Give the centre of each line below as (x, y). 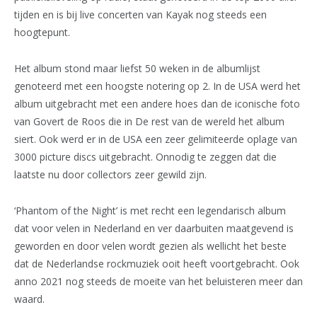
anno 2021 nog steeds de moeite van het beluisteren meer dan (158, 282)
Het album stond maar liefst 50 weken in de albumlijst (137, 69)
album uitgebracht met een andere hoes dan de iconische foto (157, 104)
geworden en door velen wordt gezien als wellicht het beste (150, 246)
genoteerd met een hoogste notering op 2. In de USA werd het (157, 86)
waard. (29, 299)
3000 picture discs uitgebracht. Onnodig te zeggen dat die (145, 157)
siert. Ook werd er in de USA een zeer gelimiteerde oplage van (156, 139)
